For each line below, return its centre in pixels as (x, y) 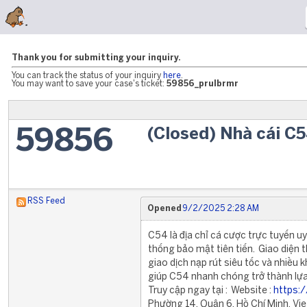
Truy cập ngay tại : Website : (211, 291)
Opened (164, 209)
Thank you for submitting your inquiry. (96, 58)
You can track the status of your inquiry (87, 76)
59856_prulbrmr (202, 84)
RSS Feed (46, 201)
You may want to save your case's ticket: (89, 84)
